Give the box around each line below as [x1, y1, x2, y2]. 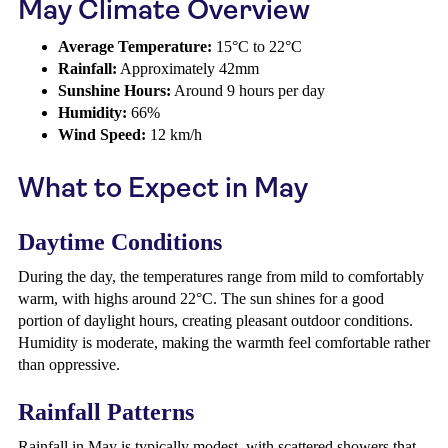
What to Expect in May [18, 171, 308, 204]
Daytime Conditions [18, 229, 222, 255]
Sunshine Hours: [58, 82, 171, 99]
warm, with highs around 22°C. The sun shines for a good [18, 290, 384, 307]
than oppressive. [18, 356, 120, 373]
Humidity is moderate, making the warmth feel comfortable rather [18, 334, 430, 351]
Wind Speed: [58, 126, 146, 143]
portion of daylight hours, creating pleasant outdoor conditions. [18, 312, 413, 329]
